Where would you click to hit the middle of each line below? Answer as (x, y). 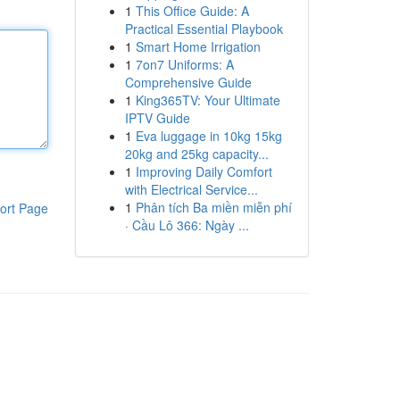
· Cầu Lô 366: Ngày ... (187, 225)
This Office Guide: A (192, 11)
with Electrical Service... (191, 189)
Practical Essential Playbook (204, 29)
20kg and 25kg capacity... (196, 154)
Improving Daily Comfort (204, 171)
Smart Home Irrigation (198, 46)
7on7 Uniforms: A (184, 64)
